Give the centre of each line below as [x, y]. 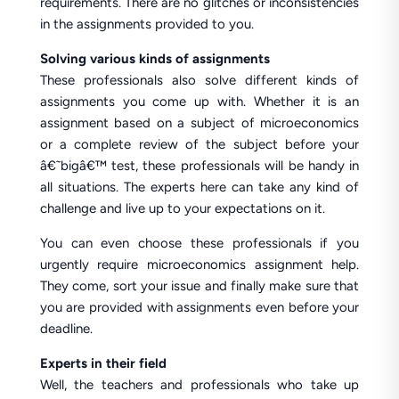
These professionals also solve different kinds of [199, 80]
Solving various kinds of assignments [155, 59]
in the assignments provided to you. [147, 24]
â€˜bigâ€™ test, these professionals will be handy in [199, 166]
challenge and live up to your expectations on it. [182, 208]
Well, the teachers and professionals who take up [199, 385]
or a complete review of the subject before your [199, 144]
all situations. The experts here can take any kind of [199, 187]
